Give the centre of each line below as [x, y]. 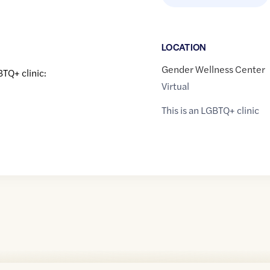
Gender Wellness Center [213, 69]
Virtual [175, 86]
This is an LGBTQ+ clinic [210, 110]
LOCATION [184, 47]
